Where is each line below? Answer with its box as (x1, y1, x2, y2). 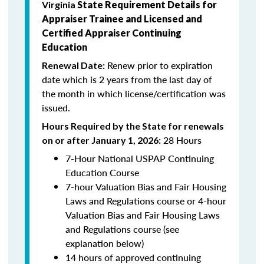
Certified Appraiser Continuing (42, 27, 181, 38)
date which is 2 (42, 72, 104, 86)
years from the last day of (104, 72, 212, 86)
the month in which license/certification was (42, 87, 226, 100)
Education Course (65, 166, 139, 179)
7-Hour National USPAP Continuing (65, 151, 214, 165)
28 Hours (161, 133, 202, 147)
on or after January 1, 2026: (42, 134, 161, 146)
